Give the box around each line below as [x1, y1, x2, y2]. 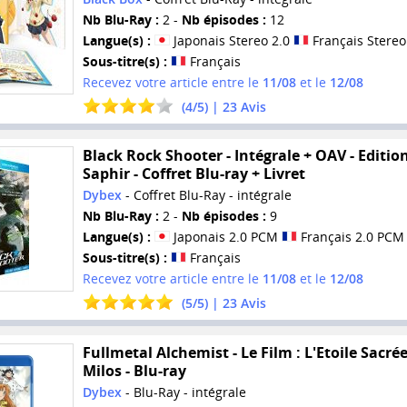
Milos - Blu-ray [82, 360, 186, 381]
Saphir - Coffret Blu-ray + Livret [82, 164, 305, 184]
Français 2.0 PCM [296, 228, 404, 246]
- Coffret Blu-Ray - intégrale [121, 186, 292, 204]
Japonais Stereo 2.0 [169, 31, 293, 49]
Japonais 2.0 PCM [169, 228, 282, 246]
